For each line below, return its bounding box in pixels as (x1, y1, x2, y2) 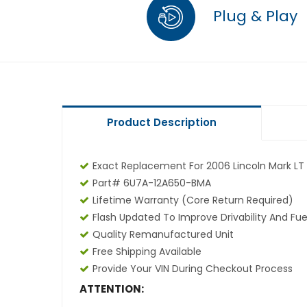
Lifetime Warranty (92, 193, 182, 207)
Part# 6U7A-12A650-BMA (92, 176, 211, 190)
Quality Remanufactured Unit (92, 228, 234, 241)
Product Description (106, 115, 217, 130)
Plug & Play (209, 5, 297, 27)
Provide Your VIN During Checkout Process (92, 262, 293, 275)
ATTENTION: (79, 282, 144, 296)
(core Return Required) (181, 193, 293, 207)
